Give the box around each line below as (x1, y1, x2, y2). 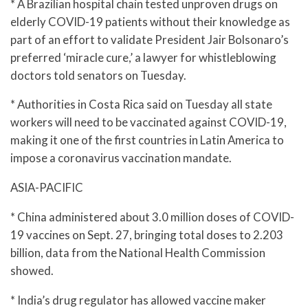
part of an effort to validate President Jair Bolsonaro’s (10, 32, 289, 47)
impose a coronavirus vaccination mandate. (10, 151, 232, 166)
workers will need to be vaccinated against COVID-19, (10, 115, 287, 130)
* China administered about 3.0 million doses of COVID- (10, 210, 294, 225)
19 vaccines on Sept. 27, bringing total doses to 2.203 (10, 228, 283, 243)
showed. (10, 263, 54, 278)
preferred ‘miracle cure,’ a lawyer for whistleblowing (10, 49, 276, 65)
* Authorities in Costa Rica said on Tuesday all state (10, 97, 272, 112)
